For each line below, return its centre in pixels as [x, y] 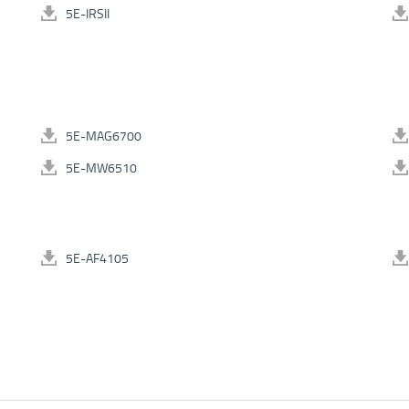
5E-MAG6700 [104, 136]
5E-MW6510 [101, 168]
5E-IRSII [88, 14]
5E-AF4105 [97, 258]
